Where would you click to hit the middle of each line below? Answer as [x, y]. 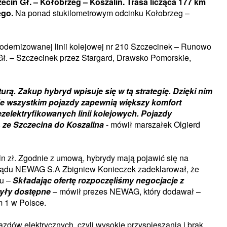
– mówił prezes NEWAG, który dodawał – [127, 192]
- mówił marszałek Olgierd [152, 125]
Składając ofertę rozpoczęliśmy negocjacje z [98, 180]
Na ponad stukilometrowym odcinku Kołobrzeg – [102, 13]
